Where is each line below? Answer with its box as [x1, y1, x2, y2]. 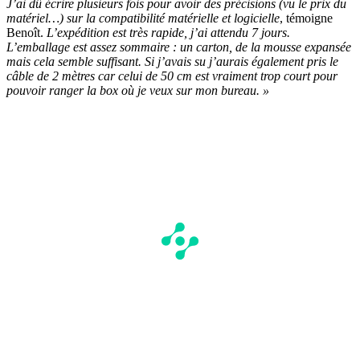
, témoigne [280, 10, 333, 25]
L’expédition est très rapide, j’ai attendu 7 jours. [47, 25, 290, 39]
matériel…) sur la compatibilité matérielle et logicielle [6, 10, 280, 25]
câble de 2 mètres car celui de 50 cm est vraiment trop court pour [6, 68, 337, 83]
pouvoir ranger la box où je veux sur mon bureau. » [6, 83, 269, 97]
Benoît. [6, 25, 47, 39]
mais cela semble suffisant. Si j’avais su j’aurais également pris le [6, 54, 338, 68]
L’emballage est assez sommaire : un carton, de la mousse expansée [6, 39, 351, 54]
